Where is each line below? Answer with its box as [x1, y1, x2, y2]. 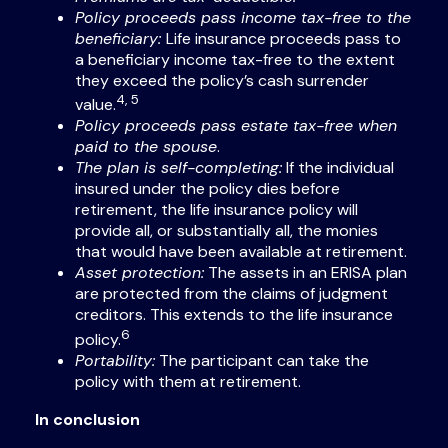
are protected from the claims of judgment [75, 283, 388, 305]
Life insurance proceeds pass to [166, 27, 401, 49]
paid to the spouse [75, 136, 217, 158]
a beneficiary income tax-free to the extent [75, 48, 395, 70]
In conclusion [35, 408, 140, 430]
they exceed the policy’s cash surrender [75, 69, 369, 91]
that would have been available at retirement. [75, 241, 407, 263]
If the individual [282, 157, 394, 179]
